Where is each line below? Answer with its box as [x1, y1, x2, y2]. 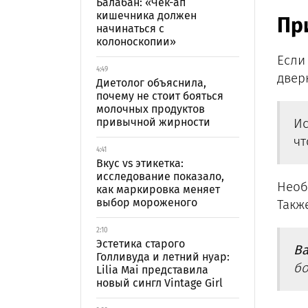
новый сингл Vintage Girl [96, 276, 223, 289]
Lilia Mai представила [96, 263, 208, 276]
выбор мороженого [96, 196, 197, 209]
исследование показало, [96, 170, 224, 183]
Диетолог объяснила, [96, 76, 206, 89]
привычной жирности [96, 115, 210, 129]
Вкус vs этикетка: [96, 157, 184, 170]
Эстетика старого [96, 237, 185, 250]
